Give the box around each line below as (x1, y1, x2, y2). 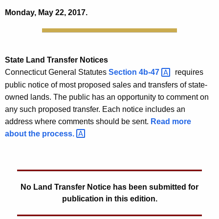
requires (175, 67, 205, 76)
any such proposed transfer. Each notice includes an (5, 105, 185, 113)
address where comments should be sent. (5, 117, 151, 126)
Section (109, 67, 139, 76)
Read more (151, 117, 191, 126)
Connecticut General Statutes (5, 67, 109, 76)
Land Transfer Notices (24, 55, 108, 64)
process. (42, 129, 76, 138)
